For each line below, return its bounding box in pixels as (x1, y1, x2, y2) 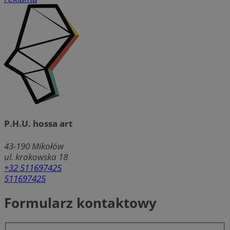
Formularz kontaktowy (4, 194, 157, 213)
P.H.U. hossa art (4, 118, 72, 130)
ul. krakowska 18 (4, 151, 68, 163)
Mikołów (32, 140, 64, 152)
